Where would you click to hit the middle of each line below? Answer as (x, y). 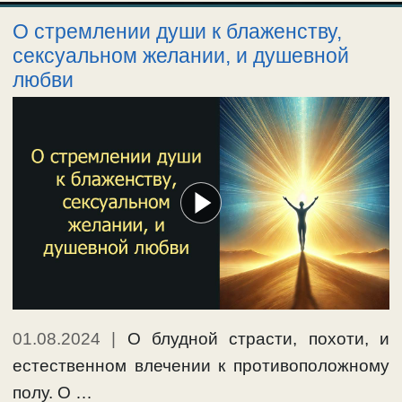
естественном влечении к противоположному (201, 366)
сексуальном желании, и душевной (181, 55)
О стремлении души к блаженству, (177, 31)
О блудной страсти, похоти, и (258, 339)
